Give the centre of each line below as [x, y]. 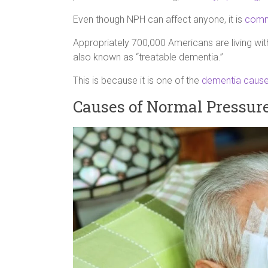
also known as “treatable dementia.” [148, 57]
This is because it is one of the [137, 81]
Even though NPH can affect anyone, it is [159, 20]
